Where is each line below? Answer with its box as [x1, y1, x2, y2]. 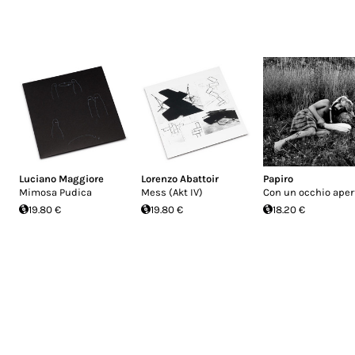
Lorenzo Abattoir [141, 172, 219, 185]
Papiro [263, 172, 293, 185]
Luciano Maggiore [19, 172, 104, 185]
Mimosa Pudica [19, 185, 92, 198]
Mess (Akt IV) [141, 185, 203, 198]
